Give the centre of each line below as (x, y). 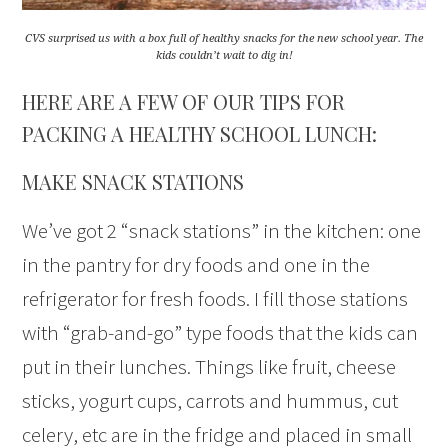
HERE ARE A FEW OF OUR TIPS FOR (184, 102)
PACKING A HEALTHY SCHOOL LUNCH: (200, 134)
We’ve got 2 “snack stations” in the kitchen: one (222, 231)
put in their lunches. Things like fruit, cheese (209, 367)
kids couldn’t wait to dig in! (224, 56)
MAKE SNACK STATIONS (133, 182)
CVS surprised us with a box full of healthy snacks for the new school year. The (224, 39)
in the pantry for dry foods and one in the (196, 265)
